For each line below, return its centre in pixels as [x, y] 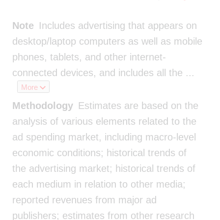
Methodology [43, 105]
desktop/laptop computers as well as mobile [107, 41]
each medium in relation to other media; [99, 184]
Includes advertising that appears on [118, 25]
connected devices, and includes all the [97, 72]
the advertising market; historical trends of [104, 168]
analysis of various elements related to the [104, 121]
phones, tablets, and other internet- [89, 57]
